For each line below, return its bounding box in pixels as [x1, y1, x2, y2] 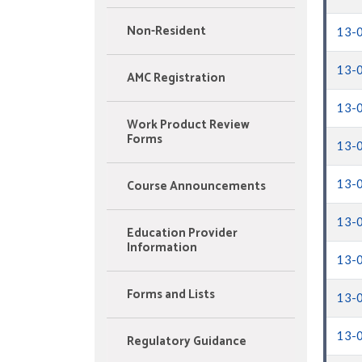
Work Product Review [127, 114, 250, 135]
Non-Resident [127, 20, 206, 41]
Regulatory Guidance [127, 330, 246, 351]
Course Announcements [127, 175, 266, 196]
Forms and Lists [127, 284, 215, 305]
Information [127, 237, 197, 258]
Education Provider [127, 222, 238, 243]
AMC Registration [127, 67, 225, 88]
